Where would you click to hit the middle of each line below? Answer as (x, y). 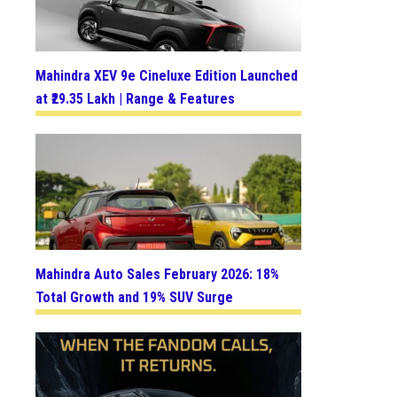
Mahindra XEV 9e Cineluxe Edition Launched (167, 75)
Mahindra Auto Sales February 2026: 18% (157, 275)
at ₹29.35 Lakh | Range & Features (135, 98)
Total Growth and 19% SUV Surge (134, 298)
